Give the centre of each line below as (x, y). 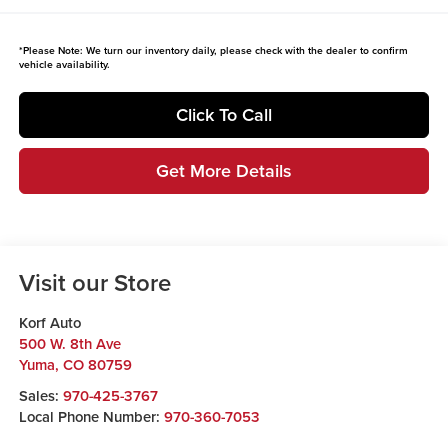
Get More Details (224, 170)
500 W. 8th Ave (69, 344)
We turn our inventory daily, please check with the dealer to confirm (245, 50)
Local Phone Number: (91, 417)
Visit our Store (94, 283)
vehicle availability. (64, 64)
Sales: (40, 396)
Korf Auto (49, 323)
